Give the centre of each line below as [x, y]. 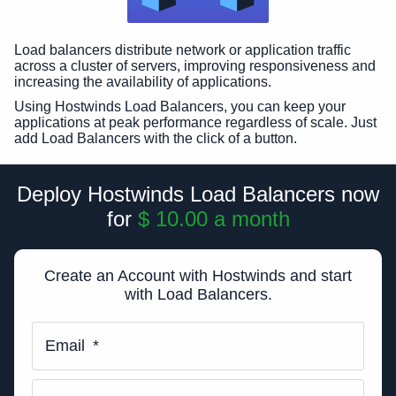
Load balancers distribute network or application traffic [183, 50]
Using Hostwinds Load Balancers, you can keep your [180, 107]
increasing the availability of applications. [143, 82]
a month [251, 219]
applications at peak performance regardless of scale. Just [195, 122]
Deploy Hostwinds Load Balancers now [198, 194]
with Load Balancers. [198, 294]
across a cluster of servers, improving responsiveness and [195, 66]
